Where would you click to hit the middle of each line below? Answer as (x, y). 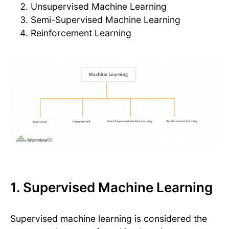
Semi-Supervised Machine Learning (106, 20)
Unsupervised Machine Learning (99, 7)
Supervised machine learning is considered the (109, 219)
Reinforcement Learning (81, 33)
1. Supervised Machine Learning (111, 188)
